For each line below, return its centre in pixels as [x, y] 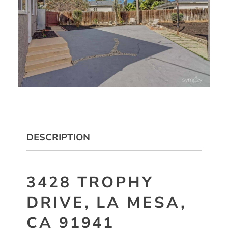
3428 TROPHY [90, 182]
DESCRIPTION [58, 138]
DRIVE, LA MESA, [107, 203]
